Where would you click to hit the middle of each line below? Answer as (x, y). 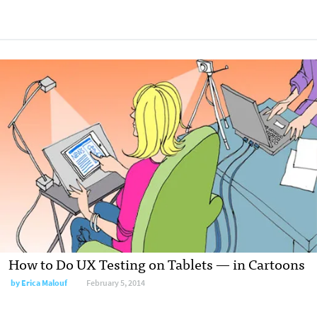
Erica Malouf (44, 283)
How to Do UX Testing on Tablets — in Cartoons (157, 263)
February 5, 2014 (116, 283)
